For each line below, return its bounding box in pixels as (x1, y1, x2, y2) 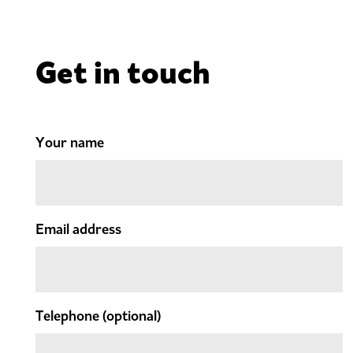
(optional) (102, 307, 161, 325)
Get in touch (35, 53, 210, 92)
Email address (35, 221, 121, 239)
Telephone (35, 307, 102, 325)
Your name (35, 134, 104, 152)
